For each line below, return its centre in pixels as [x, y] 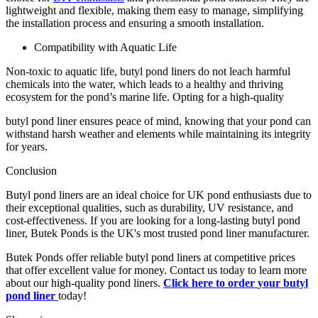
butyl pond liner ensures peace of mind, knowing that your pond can [158, 121]
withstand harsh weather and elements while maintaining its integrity [158, 133]
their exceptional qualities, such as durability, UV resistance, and [149, 207]
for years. [28, 146]
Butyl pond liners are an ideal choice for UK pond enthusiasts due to [159, 194]
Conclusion [33, 170]
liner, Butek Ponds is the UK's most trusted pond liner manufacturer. [159, 233]
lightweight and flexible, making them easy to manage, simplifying [154, 10]
